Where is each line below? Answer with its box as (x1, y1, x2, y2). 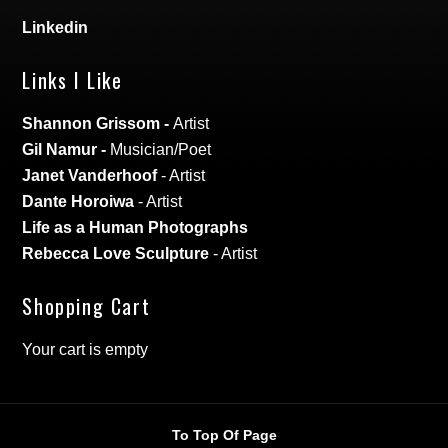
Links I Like (22, 65, 123, 96)
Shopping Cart (22, 291, 151, 322)
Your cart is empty (22, 341, 149, 359)
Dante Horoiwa (22, 193, 135, 211)
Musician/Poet (110, 141, 212, 159)
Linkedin (22, 19, 89, 37)
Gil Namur (22, 141, 98, 159)
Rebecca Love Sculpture (22, 245, 210, 263)
